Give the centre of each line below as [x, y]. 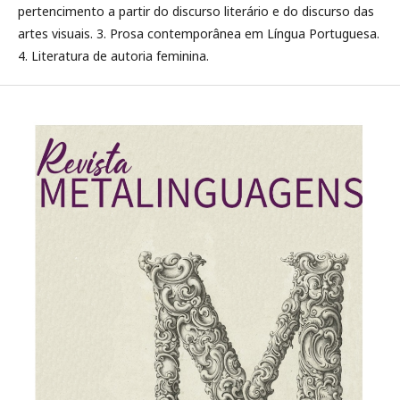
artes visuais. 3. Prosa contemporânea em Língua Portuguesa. [199, 33]
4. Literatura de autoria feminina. [115, 56]
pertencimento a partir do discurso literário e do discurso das [196, 11]
